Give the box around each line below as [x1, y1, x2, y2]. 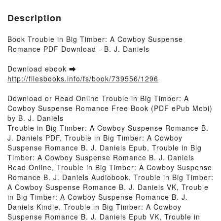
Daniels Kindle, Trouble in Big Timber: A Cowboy [7, 202, 182, 212]
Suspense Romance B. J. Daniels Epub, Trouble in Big [7, 143, 202, 152]
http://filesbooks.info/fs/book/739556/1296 [7, 74, 158, 83]
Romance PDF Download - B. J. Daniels [7, 44, 149, 54]
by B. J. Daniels [7, 113, 64, 123]
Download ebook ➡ [7, 64, 76, 74]
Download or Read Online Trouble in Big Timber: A [7, 93, 189, 103]
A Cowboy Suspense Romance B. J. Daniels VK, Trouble [7, 182, 209, 192]
